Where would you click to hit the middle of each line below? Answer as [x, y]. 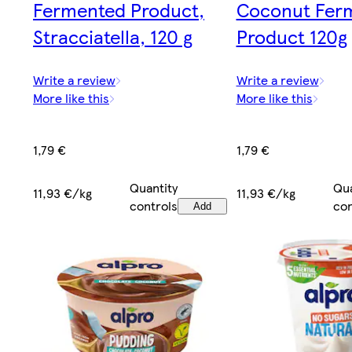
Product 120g [291, 36]
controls [154, 206]
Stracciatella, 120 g [113, 36]
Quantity [154, 188]
